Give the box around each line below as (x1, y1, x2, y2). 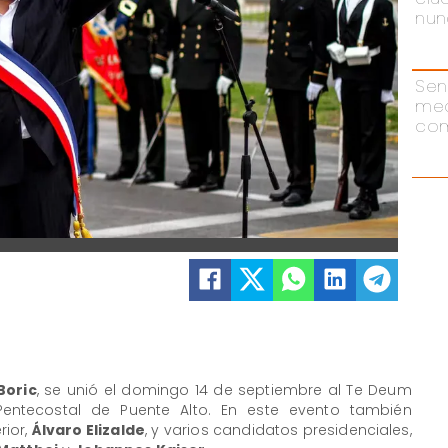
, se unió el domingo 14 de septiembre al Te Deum (36, 380, 412, 401)
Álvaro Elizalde (31, 420, 145, 441)
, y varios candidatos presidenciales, (144, 420, 412, 441)
